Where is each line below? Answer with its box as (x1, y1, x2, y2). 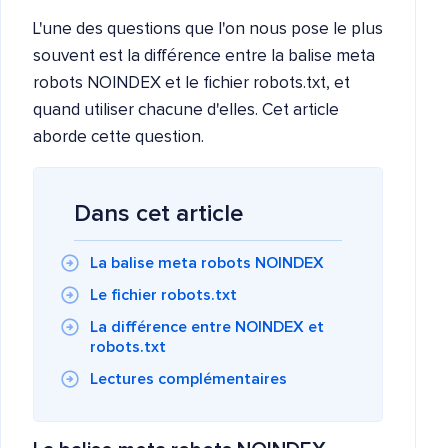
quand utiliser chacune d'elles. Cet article (33, 102, 339, 119)
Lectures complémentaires (90, 371, 287, 387)
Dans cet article (74, 202, 243, 226)
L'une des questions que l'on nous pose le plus (33, 21, 383, 38)
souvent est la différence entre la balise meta (33, 48, 375, 65)
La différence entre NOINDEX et (90, 319, 324, 335)
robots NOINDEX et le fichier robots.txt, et (33, 75, 350, 92)
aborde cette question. (33, 129, 204, 146)
